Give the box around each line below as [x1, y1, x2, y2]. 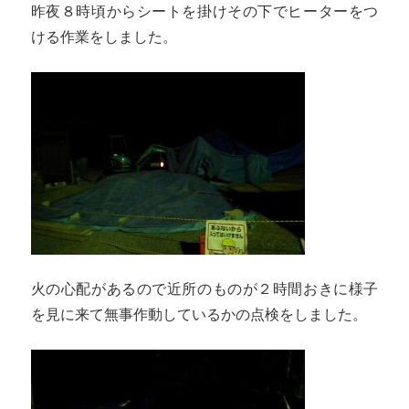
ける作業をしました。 [30, 28, 177, 45]
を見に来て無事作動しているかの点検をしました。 [30, 306, 367, 322]
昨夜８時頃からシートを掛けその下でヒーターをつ [30, 3, 379, 19]
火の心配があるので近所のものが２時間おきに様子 [30, 280, 379, 297]
